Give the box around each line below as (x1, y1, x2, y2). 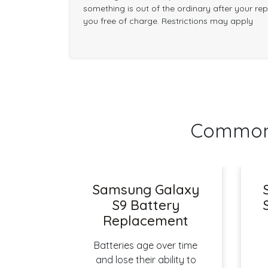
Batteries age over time (94, 239, 198, 251)
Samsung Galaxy (92, 181, 199, 198)
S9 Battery (112, 196, 179, 214)
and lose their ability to (95, 253, 196, 266)
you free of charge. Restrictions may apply (83, 16, 253, 27)
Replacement (103, 212, 189, 229)
